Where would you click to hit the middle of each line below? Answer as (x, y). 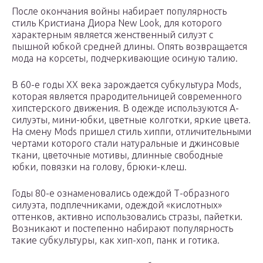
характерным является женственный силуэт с (112, 35)
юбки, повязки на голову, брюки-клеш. (99, 167)
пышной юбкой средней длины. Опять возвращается (129, 47)
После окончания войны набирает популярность (119, 11)
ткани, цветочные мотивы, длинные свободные (117, 155)
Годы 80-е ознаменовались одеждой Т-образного (121, 193)
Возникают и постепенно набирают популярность (122, 229)
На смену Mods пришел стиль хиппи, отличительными (131, 132)
